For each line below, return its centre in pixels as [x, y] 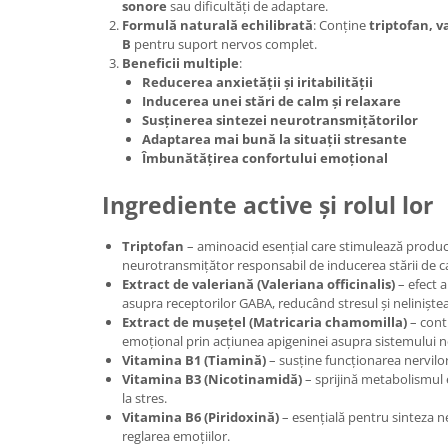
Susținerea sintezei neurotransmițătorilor [280, 120]
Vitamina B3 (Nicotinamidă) [212, 379]
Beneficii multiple [180, 63]
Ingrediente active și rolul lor [267, 205]
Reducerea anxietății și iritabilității [257, 82]
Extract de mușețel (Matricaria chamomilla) [264, 322]
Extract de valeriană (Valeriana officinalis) [258, 284]
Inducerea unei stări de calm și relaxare [271, 101]
